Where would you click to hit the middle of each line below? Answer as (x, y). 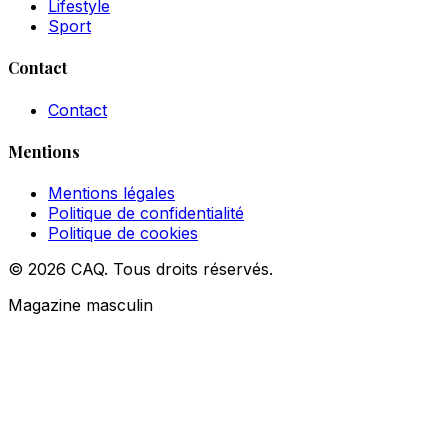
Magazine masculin (80, 305)
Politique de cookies (123, 233)
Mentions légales (111, 193)
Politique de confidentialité (146, 213)
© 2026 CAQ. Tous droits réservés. (140, 269)
